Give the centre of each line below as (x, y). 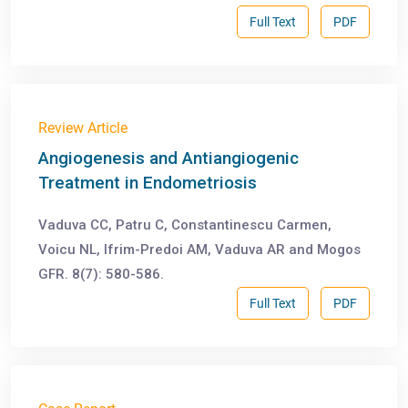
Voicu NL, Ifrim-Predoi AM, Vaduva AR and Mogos (199, 250)
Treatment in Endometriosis (148, 183)
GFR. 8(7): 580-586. (101, 275)
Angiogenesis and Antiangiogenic (168, 158)
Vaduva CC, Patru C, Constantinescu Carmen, (185, 225)
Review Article (83, 128)
